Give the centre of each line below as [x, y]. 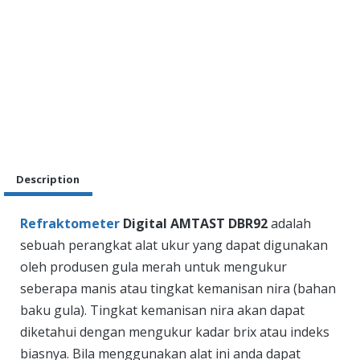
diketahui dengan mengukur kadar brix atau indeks [175, 332]
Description [48, 180]
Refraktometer [72, 224]
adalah [289, 224]
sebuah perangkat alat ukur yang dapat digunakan [174, 245]
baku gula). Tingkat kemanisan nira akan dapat [162, 311]
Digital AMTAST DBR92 [195, 224]
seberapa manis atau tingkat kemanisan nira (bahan [178, 289]
